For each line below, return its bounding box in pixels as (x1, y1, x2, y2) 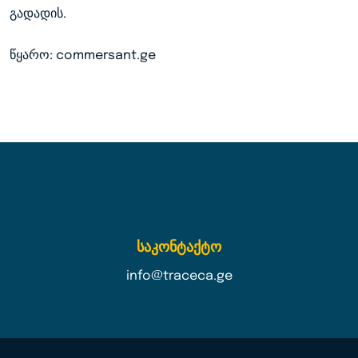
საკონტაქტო (137, 240, 221, 255)
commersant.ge (56, 48, 156, 62)
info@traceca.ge (125, 268, 233, 283)
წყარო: (10, 48, 56, 62)
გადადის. (10, 6, 66, 21)
